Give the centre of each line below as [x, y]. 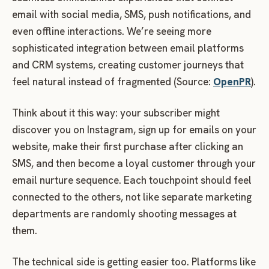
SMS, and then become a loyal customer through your [134, 163]
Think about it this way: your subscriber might [116, 113]
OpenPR [232, 81]
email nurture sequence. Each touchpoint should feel [132, 180]
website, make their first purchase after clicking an [128, 146]
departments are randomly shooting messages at [124, 213]
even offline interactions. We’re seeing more [112, 31]
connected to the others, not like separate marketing [132, 197]
